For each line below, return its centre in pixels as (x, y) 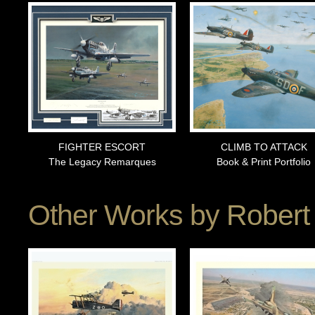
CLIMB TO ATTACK (264, 147)
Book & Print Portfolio (264, 162)
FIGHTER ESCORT (102, 147)
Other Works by (127, 216)
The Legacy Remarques (102, 162)
